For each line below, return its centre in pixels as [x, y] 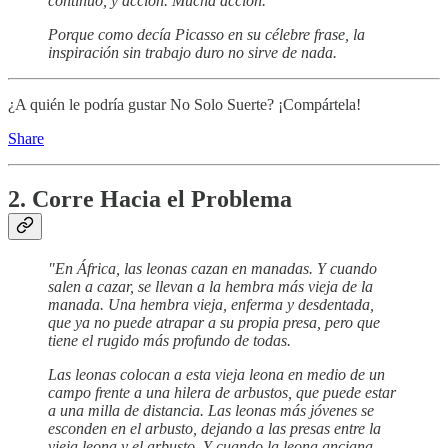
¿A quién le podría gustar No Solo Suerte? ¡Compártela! [184, 105]
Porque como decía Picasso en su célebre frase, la [206, 35]
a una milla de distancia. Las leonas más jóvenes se [211, 410]
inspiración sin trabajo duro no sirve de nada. [192, 53]
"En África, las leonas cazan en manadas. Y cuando [212, 268]
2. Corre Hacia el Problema [150, 199]
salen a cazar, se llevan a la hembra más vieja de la [210, 286]
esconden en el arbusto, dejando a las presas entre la [214, 428]
